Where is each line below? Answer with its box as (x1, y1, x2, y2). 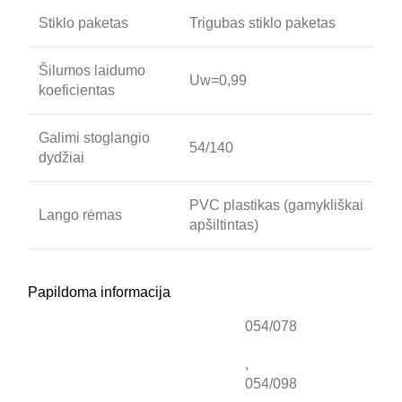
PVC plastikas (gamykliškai (189, 197, 363, 213)
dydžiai (39, 150, 84, 165)
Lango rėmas (39, 207, 122, 223)
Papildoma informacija (28, 284, 170, 300)
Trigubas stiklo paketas (189, 15, 336, 31)
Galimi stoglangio (39, 130, 150, 145)
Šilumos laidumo (39, 63, 145, 78)
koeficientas (39, 83, 115, 98)
